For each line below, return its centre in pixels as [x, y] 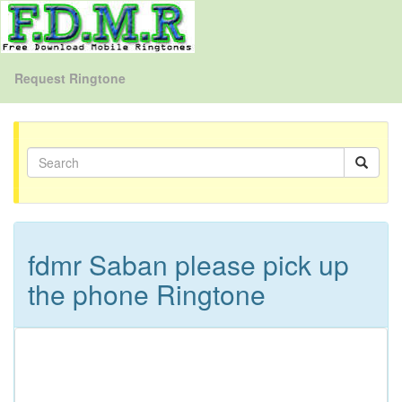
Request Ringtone [70, 78]
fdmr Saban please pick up [188, 264]
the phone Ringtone [147, 294]
